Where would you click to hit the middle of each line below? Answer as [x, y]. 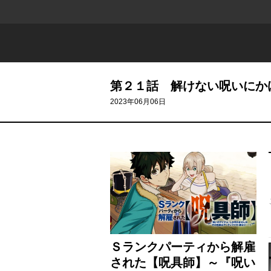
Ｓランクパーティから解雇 [183, 247]
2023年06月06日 [138, 102]
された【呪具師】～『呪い [183, 263]
